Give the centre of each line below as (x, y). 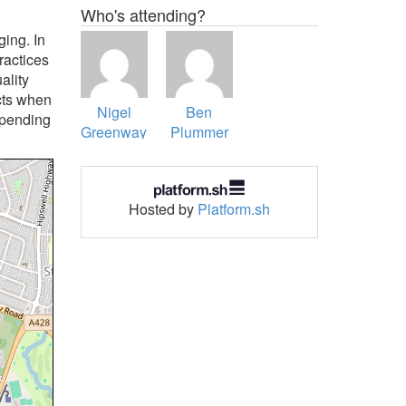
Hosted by (163, 208)
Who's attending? (143, 14)
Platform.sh (233, 208)
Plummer (199, 132)
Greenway (114, 132)
